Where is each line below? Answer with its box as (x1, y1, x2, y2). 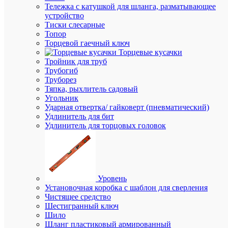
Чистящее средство (45, 192, 111, 201)
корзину (197, 88, 225, 97)
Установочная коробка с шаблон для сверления (45, 183, 208, 192)
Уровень (98, 174, 127, 183)
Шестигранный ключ (45, 202, 119, 210)
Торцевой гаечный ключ (45, 39, 130, 47)
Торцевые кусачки (119, 48, 182, 56)
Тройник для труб (45, 57, 107, 66)
